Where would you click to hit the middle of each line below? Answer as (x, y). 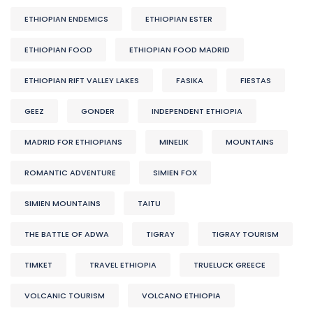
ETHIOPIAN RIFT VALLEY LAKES (82, 81)
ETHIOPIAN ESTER (179, 19)
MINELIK (174, 142)
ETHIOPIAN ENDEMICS (66, 19)
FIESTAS (256, 81)
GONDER (98, 111)
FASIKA (190, 81)
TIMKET (38, 265)
